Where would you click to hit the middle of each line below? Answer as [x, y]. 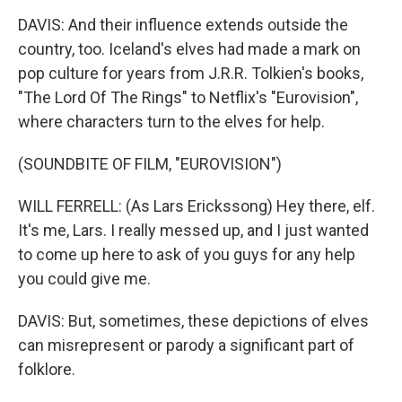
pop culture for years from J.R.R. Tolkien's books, [191, 73]
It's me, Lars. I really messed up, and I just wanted [193, 230]
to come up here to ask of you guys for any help [187, 254]
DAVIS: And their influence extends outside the [183, 25]
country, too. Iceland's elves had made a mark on [189, 49]
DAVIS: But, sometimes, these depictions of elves [193, 321]
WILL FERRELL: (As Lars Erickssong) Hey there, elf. [197, 206]
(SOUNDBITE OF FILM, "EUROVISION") [150, 164]
